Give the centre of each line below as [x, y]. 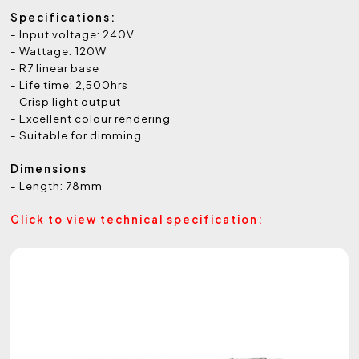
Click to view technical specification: [137, 220]
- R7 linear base [55, 68]
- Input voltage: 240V [73, 34]
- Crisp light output [66, 102]
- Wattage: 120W [59, 51]
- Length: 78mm [57, 186]
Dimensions [49, 169]
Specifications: [64, 18]
